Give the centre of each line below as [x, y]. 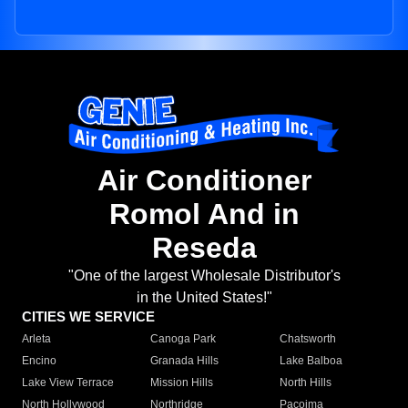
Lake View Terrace [68, 383]
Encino [39, 361]
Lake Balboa [311, 361]
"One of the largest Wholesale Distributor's [204, 276]
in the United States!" [204, 298]
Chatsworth [307, 339]
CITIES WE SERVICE [88, 317]
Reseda [204, 248]
